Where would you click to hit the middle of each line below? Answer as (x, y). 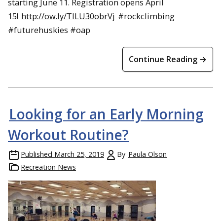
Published (37, 154)
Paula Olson (147, 154)
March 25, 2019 (79, 154)
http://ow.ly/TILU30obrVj (68, 16)
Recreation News (48, 167)
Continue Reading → (168, 59)
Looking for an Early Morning (106, 114)
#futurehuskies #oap (49, 30)
